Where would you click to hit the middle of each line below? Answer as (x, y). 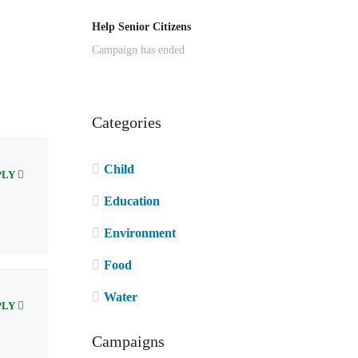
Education (131, 201)
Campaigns (128, 342)
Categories (126, 122)
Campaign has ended (138, 50)
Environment (139, 233)
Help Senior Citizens (141, 26)
